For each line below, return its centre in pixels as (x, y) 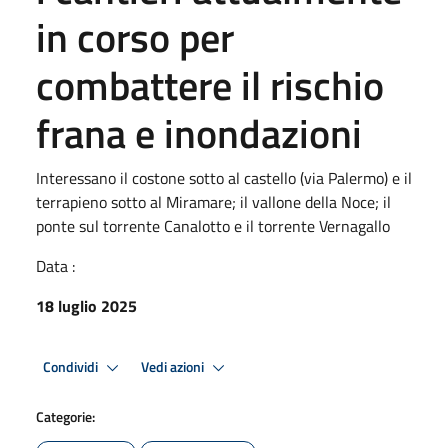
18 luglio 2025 (86, 306)
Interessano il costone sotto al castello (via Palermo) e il (224, 178)
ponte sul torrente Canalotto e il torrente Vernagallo (213, 226)
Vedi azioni (174, 366)
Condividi (72, 366)
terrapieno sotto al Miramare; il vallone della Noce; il (213, 202)
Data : (55, 266)
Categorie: (65, 416)
